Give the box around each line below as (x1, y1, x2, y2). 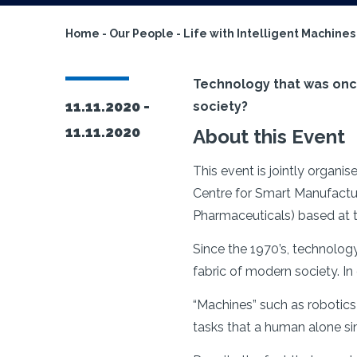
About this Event (193, 125, 345, 148)
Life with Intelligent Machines (183, 27, 355, 40)
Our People (109, 27, 174, 40)
